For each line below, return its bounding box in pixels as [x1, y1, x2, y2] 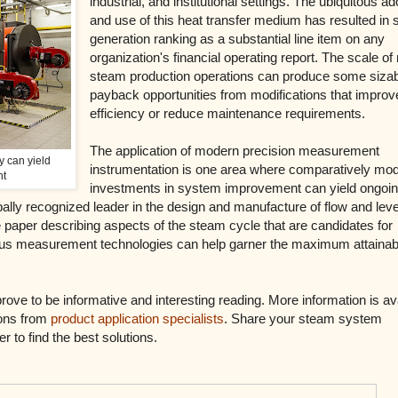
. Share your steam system [224, 310, 382, 326]
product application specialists [51, 310, 224, 326]
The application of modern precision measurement [90, 142, 380, 158]
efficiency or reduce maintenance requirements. [90, 105, 366, 121]
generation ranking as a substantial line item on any [90, 30, 386, 46]
